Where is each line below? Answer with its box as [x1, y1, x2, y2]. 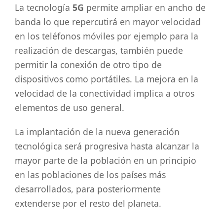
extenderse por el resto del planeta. [15, 197, 161, 210]
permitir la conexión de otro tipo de [15, 59, 162, 71]
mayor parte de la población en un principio [15, 154, 196, 167]
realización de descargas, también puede [15, 44, 183, 57]
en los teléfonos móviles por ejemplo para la [15, 30, 198, 42]
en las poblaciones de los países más [15, 169, 166, 181]
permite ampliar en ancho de [84, 1, 206, 14]
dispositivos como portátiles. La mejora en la [15, 73, 198, 85]
